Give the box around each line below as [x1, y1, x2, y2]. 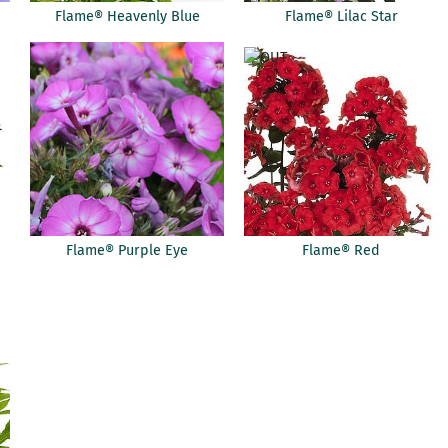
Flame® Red [302, 242, 381, 260]
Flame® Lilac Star [284, 8, 398, 26]
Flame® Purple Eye [66, 242, 189, 260]
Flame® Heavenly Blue [54, 8, 200, 26]
